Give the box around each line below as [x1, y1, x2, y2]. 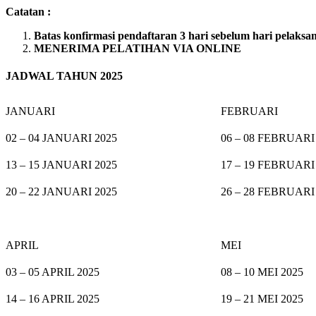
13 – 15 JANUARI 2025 [6, 158, 117, 171]
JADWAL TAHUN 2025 [6, 70, 123, 83]
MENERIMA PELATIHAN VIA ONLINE [34, 42, 241, 55]
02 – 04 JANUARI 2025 [6, 131, 117, 144]
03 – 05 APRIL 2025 [6, 265, 99, 278]
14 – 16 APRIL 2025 [6, 292, 99, 305]
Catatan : [6, 6, 51, 18]
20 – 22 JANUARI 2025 [6, 185, 117, 197]
